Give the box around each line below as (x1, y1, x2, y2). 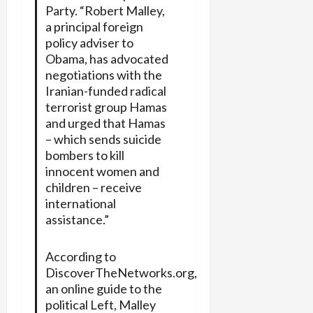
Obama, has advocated (45, 50, 168, 66)
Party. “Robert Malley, (45, 2, 165, 18)
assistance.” (45, 211, 109, 227)
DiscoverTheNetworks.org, (45, 264, 197, 280)
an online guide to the (45, 280, 162, 296)
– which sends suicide (45, 131, 161, 147)
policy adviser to (45, 34, 133, 50)
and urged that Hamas (45, 115, 166, 131)
